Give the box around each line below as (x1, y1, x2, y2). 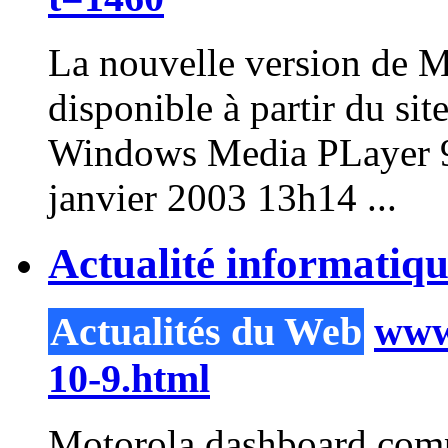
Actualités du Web (50, 309, 362, 355)
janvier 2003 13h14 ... (48, 175, 397, 219)
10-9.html (48, 356, 210, 402)
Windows (48, 130, 197, 174)
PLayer (317, 130, 430, 174)
